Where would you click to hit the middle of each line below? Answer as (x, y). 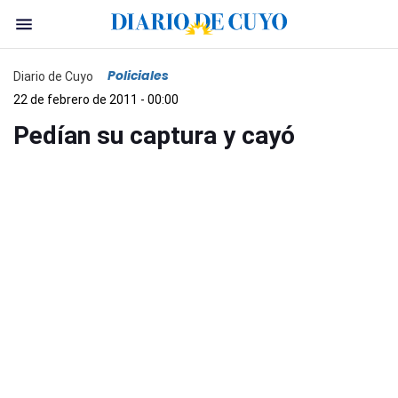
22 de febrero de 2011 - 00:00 (96, 99)
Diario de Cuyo (53, 76)
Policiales (138, 76)
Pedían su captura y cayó (154, 135)
